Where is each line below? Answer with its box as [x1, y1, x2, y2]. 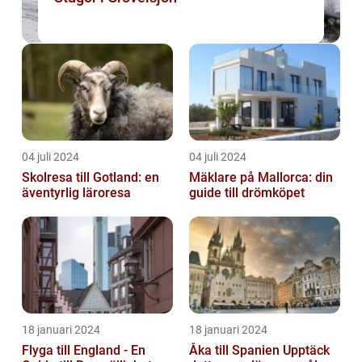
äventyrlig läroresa [22, 185, 131, 201]
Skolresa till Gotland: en [22, 170, 159, 186]
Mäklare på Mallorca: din [189, 170, 333, 186]
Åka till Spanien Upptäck [189, 343, 283, 359]
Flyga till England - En [22, 343, 145, 359]
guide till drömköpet [189, 185, 305, 201]
